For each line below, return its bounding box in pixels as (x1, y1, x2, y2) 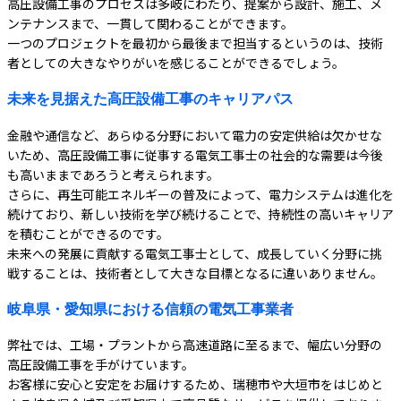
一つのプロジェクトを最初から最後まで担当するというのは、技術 (7, 33, 383, 52)
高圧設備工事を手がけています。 (7, 355, 194, 374)
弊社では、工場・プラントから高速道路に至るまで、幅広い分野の (7, 336, 382, 354)
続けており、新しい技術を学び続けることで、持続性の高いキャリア (7, 204, 394, 223)
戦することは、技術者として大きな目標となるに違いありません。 (7, 263, 383, 282)
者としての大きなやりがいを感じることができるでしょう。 (7, 53, 345, 72)
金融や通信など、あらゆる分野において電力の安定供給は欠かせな (7, 125, 382, 144)
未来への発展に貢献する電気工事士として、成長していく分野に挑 (7, 243, 382, 262)
